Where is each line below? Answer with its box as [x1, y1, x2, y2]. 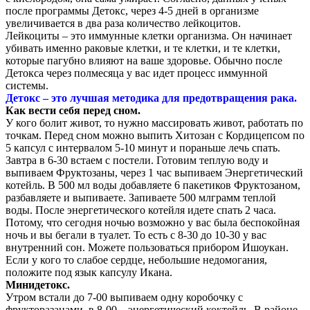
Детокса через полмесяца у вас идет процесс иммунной [6, 66, 268, 79]
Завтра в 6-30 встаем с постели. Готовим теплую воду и [6, 154, 268, 166]
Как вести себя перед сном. [6, 104, 140, 116]
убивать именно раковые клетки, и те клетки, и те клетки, [6, 42, 280, 54]
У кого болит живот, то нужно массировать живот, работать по [6, 116, 303, 129]
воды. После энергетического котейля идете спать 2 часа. [6, 203, 276, 216]
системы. [6, 79, 48, 91]
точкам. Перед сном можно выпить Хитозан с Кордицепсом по [6, 129, 304, 141]
